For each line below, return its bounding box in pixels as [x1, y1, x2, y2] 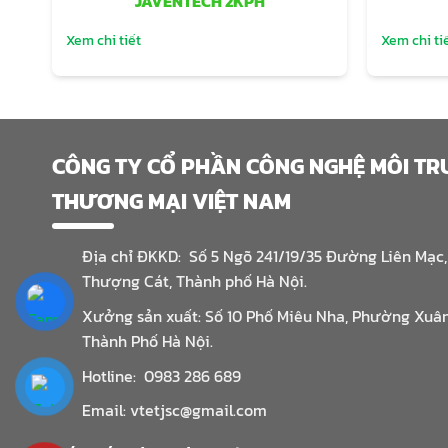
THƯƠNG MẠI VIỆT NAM [52, 185, 291, 219]
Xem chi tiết [65, 29, 141, 52]
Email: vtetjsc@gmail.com [82, 398, 267, 423]
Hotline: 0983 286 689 [82, 363, 241, 388]
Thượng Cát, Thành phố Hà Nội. [82, 269, 307, 294]
